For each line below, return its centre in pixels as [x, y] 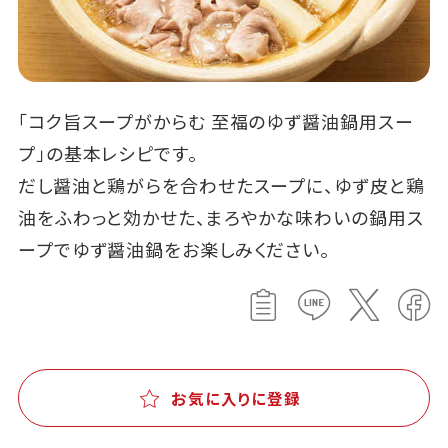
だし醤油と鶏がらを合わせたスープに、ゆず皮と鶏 [221, 185]
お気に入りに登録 [236, 397]
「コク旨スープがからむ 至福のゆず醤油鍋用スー [215, 121]
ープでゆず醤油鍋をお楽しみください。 [174, 249]
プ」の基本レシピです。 [107, 153]
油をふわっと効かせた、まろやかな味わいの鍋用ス [220, 217]
